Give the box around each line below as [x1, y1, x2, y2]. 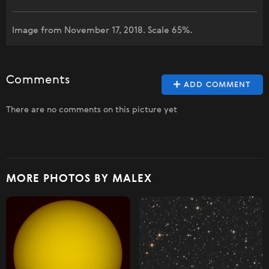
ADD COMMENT [181, 80, 251, 89]
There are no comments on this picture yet [6, 105, 177, 114]
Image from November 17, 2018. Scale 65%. [12, 25, 192, 35]
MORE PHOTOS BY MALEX [6, 173, 152, 184]
